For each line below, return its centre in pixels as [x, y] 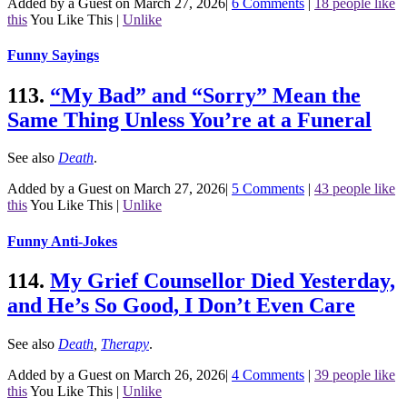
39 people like [355, 374]
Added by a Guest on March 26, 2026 [116, 374]
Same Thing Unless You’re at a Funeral [189, 119]
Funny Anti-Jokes [62, 241]
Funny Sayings [53, 55]
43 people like [355, 189]
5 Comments [268, 189]
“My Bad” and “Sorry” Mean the [205, 95]
